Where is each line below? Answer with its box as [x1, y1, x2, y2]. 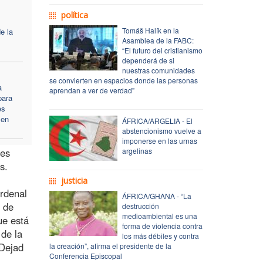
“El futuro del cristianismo [122, 45, 203, 55]
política [60, 9, 88, 21]
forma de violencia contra [122, 220, 203, 231]
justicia [60, 174, 87, 186]
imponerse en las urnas [122, 135, 197, 146]
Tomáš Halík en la [122, 25, 179, 35]
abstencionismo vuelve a [122, 125, 201, 136]
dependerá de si [122, 55, 174, 65]
